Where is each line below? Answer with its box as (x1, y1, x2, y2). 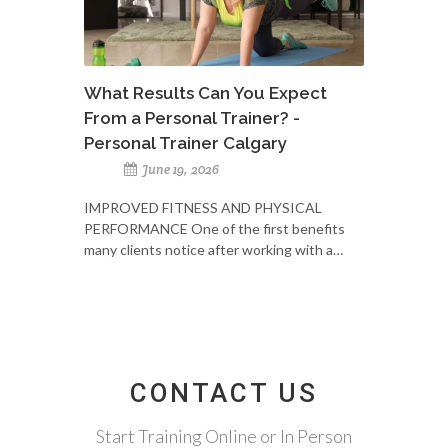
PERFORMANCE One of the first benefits (84, 219, 345, 237)
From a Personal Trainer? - (84, 107, 300, 128)
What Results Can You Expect (84, 82, 327, 103)
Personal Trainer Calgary (84, 132, 287, 153)
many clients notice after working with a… (84, 240, 343, 258)
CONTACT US (130, 377, 318, 408)
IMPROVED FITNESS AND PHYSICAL (84, 198, 322, 216)
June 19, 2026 (139, 160, 219, 178)
